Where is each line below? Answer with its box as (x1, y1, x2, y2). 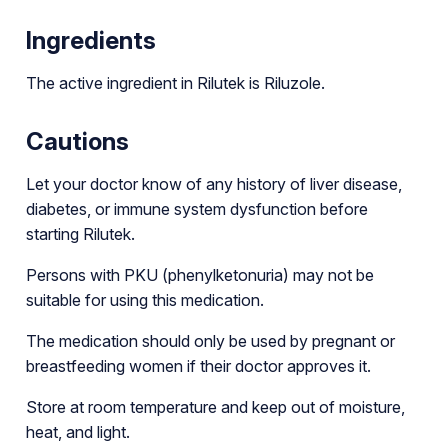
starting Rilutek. (25, 223, 135, 244)
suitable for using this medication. (25, 289, 264, 310)
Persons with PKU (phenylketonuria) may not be (25, 264, 374, 285)
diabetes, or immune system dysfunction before (25, 198, 368, 219)
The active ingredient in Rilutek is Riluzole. (25, 72, 325, 93)
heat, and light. (25, 421, 130, 442)
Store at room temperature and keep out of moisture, (25, 396, 405, 417)
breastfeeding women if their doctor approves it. (25, 355, 371, 376)
